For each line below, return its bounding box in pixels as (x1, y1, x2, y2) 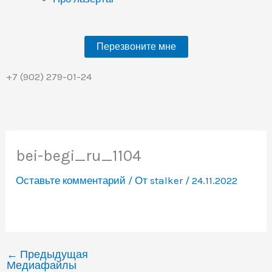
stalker (150, 174, 186, 186)
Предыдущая (18, 247, 89, 261)
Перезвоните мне (96, 41, 176, 52)
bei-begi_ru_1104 (16, 146, 142, 165)
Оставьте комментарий (16, 174, 126, 186)
